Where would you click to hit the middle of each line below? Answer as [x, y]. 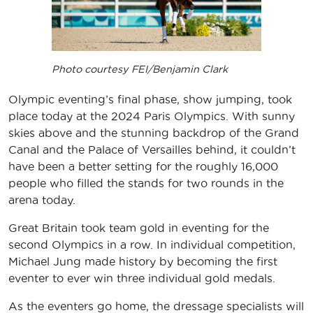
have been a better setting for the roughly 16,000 [143, 166]
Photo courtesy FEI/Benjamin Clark [140, 69]
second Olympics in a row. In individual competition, [152, 244]
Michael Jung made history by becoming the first [143, 261]
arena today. [42, 199]
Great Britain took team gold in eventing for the [139, 227]
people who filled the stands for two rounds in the [146, 183]
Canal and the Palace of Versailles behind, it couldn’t [152, 149]
